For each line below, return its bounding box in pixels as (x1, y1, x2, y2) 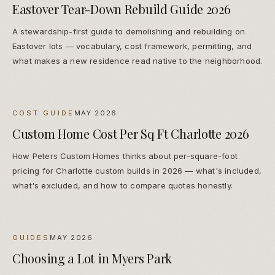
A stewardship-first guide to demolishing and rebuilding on (12, 26, 246, 37)
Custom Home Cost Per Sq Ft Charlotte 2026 (12, 125, 249, 142)
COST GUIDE (12, 109, 74, 118)
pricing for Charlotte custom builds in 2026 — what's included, (12, 166, 261, 176)
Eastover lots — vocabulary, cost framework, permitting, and (12, 41, 252, 52)
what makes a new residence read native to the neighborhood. (12, 56, 263, 66)
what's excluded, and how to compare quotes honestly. (12, 180, 233, 191)
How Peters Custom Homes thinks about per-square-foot (12, 151, 238, 161)
